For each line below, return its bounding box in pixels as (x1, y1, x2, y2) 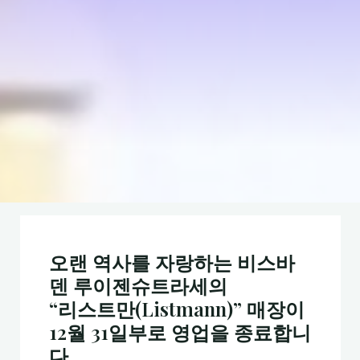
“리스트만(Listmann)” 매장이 (48, 296, 305, 322)
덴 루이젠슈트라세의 (48, 272, 227, 299)
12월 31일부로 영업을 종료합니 (48, 319, 311, 346)
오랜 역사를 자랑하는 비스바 (48, 249, 295, 276)
